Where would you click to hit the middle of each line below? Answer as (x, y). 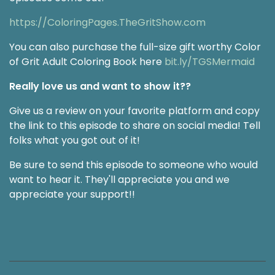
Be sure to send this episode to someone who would (134, 165)
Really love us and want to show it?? (100, 86)
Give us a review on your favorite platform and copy (134, 110)
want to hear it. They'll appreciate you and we (119, 179)
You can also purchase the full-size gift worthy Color (135, 47)
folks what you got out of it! (75, 140)
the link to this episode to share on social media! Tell (135, 125)
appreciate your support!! (72, 194)
